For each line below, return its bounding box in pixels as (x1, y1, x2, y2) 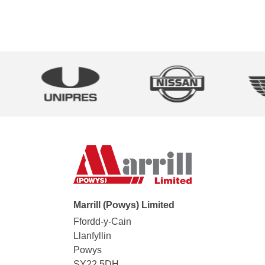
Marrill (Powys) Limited (73, 200, 174, 211)
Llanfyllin (73, 231, 111, 241)
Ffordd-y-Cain (73, 216, 131, 227)
